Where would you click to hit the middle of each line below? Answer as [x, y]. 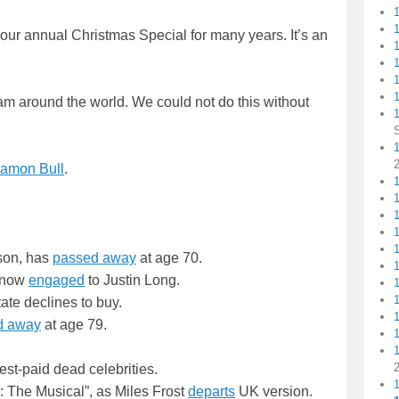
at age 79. [74, 325]
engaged [57, 281]
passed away [94, 258]
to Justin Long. [132, 281]
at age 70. [169, 258]
